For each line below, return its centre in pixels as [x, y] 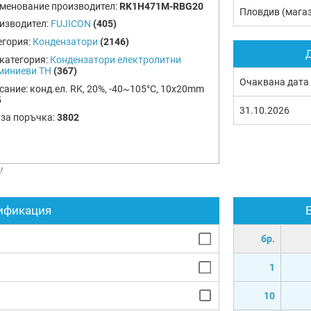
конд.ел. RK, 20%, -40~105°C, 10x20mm [117, 89]
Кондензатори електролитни [115, 59]
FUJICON [70, 24]
